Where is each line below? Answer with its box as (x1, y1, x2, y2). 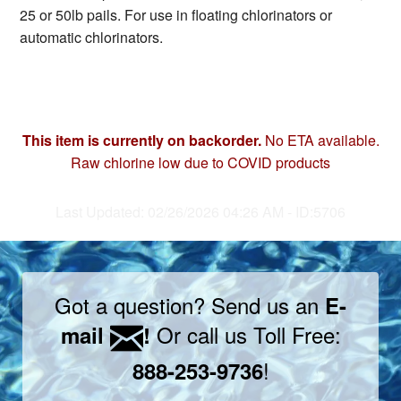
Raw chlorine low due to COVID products (71, 152, 330, 174)
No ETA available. (260, 130, 380, 151)
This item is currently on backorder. (21, 130, 261, 151)
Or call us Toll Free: (149, 319, 341, 351)
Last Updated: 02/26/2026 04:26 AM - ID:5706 (55, 201, 346, 223)
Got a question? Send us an (55, 289, 325, 321)
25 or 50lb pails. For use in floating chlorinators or (20, 4, 332, 26)
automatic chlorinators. (20, 27, 163, 48)
